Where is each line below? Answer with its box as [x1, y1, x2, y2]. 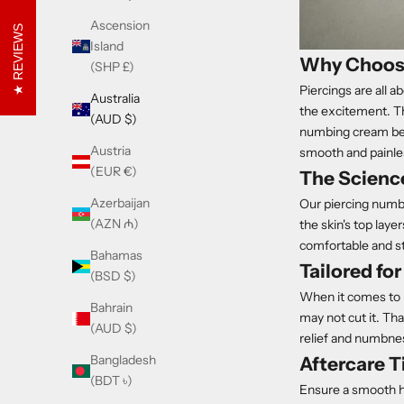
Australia [90, 90, 140, 107]
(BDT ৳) [90, 372, 133, 390]
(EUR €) [90, 163, 137, 180]
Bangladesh [90, 352, 156, 369]
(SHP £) [90, 59, 134, 76]
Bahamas [90, 247, 142, 264]
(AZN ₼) [90, 216, 139, 233]
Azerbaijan [90, 195, 150, 212]
